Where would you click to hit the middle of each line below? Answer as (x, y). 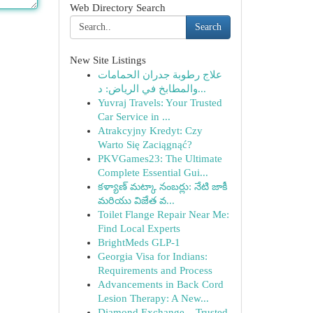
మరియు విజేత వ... (136, 201)
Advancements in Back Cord (160, 284)
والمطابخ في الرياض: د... (202, 89)
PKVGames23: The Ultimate (160, 159)
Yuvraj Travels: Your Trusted (160, 103)
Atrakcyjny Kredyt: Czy (150, 131)
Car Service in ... (134, 117)
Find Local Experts (139, 228)
